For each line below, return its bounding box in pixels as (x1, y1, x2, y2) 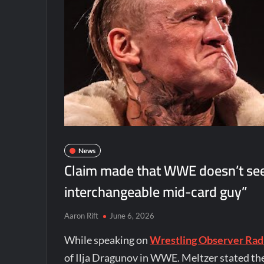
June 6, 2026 (110, 211, 155, 220)
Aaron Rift (64, 211, 99, 220)
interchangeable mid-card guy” (64, 179, 248, 205)
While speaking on (64, 233, 150, 246)
